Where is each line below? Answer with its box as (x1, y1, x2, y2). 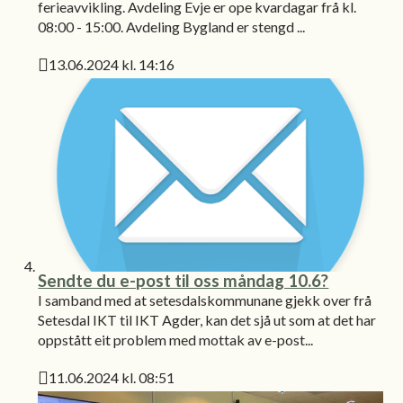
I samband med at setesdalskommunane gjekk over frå (38, 291, 372, 309)
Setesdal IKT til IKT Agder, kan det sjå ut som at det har (38, 311, 377, 329)
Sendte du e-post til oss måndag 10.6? (38, 271, 329, 291)
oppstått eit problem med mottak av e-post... (38, 331, 314, 349)
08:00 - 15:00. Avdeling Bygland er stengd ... (38, 17, 306, 35)
